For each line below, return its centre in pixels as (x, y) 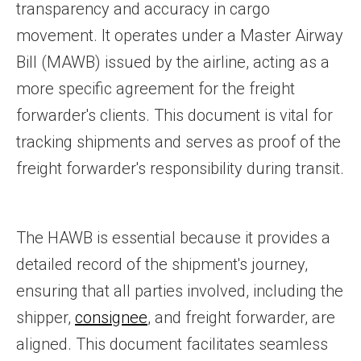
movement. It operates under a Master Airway (180, 35)
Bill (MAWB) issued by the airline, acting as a (173, 62)
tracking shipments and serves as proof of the (178, 142)
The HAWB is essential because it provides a (173, 238)
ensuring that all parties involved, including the (180, 291)
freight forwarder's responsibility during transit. (180, 168)
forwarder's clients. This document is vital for (174, 115)
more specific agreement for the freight (156, 89)
